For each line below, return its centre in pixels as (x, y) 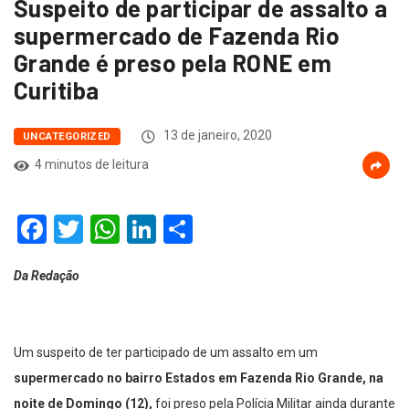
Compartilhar (276, 230)
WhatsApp (185, 230)
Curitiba (57, 90)
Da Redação (47, 276)
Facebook (107, 230)
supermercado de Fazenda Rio (177, 36)
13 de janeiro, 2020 (216, 136)
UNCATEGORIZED (67, 137)
